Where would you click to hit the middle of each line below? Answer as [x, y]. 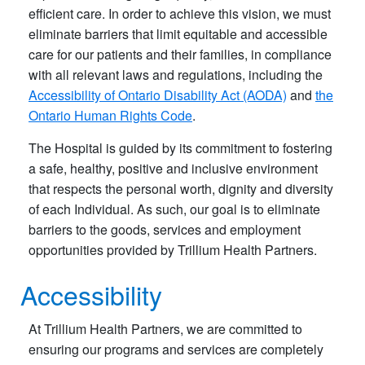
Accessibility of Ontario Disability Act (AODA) [158, 95]
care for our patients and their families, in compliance [180, 55]
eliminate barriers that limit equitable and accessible [178, 34]
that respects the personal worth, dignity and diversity [181, 189]
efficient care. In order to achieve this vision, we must [180, 14]
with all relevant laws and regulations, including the [176, 75]
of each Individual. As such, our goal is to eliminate [174, 209]
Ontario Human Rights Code [110, 116]
